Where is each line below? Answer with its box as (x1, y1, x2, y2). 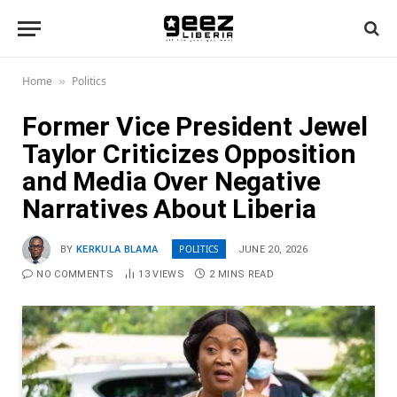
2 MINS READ (209, 269, 274, 280)
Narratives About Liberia (22, 193, 316, 224)
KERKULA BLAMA (76, 243, 159, 255)
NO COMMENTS (36, 269, 113, 280)
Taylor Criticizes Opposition (22, 138, 356, 169)
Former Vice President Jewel (22, 111, 368, 142)
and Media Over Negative (22, 166, 321, 197)
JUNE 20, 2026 (237, 243, 308, 255)
